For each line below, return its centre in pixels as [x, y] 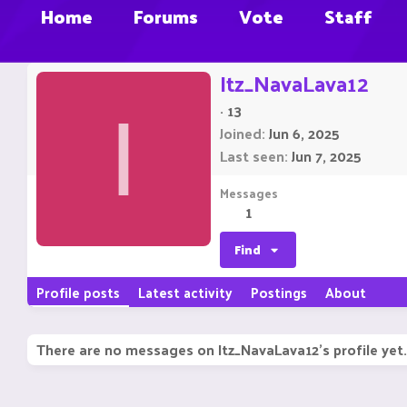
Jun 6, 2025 [304, 134]
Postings [279, 293]
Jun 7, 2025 [327, 156]
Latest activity [185, 293]
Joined [241, 134]
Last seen [252, 156]
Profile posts [78, 293]
